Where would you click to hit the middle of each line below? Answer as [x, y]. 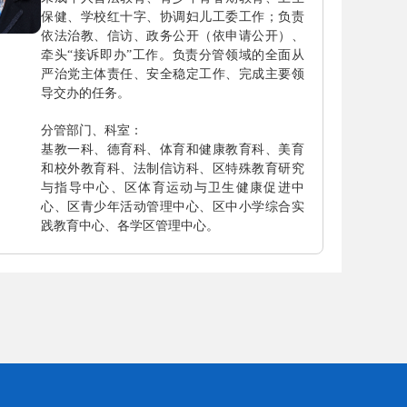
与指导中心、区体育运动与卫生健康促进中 [173, 187]
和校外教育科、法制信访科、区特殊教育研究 [173, 168]
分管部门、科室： [92, 130]
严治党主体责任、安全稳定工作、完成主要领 [173, 74]
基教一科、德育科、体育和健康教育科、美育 [173, 149]
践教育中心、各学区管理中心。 [130, 225]
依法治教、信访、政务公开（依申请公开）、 [173, 35]
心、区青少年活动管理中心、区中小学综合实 [173, 206]
